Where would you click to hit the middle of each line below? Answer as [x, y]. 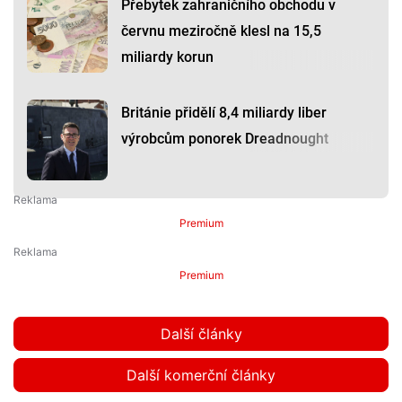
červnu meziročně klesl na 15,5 [221, 31]
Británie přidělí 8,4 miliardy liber [224, 113]
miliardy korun [167, 57]
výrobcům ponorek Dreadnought [225, 139]
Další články [201, 334]
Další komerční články [201, 376]
